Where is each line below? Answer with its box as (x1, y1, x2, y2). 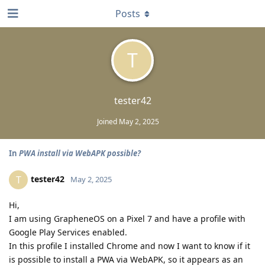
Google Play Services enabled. (9, 227, 127, 238)
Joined (97, 117, 119, 127)
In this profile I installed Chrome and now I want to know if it (9, 240, 250, 251)
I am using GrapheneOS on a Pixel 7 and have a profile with (9, 213, 245, 224)
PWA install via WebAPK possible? (19, 148, 141, 159)
